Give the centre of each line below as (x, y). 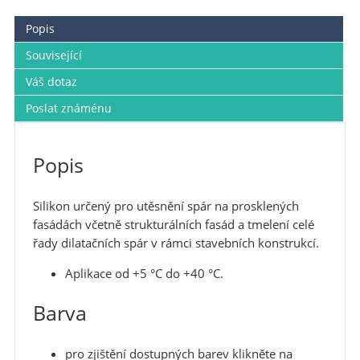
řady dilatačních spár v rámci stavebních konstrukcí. (179, 243)
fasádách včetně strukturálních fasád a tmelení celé (173, 224)
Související (54, 55)
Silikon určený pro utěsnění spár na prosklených (166, 206)
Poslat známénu (69, 108)
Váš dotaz (52, 81)
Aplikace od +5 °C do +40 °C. (144, 274)
